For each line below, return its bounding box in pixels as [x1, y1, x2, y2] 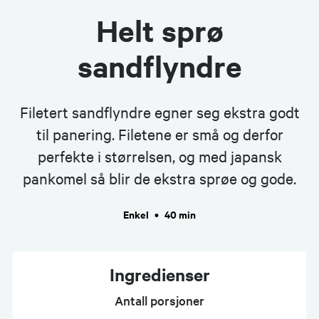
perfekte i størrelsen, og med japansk [37, 145, 282, 166]
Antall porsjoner [115, 291, 204, 308]
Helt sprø [95, 11, 224, 50]
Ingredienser [109, 262, 210, 286]
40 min [164, 206, 196, 221]
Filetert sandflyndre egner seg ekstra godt [19, 101, 300, 122]
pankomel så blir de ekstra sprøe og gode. [23, 167, 296, 188]
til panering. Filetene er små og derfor [36, 123, 283, 144]
